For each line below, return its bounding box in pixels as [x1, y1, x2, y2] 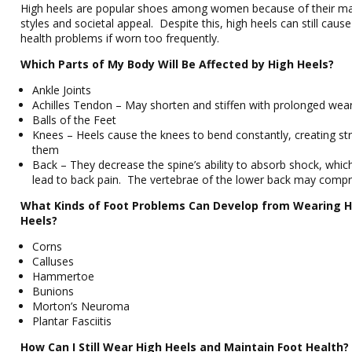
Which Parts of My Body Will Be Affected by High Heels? [20, 57, 335, 71]
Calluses [32, 254, 75, 269]
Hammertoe [32, 269, 95, 284]
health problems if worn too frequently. [20, 31, 220, 46]
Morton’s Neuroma [32, 299, 130, 313]
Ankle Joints [32, 82, 92, 97]
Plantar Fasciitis [32, 313, 112, 328]
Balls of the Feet [32, 112, 117, 127]
